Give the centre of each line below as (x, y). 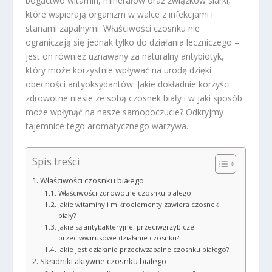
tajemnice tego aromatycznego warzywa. (107, 126)
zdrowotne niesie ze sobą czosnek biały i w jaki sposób (134, 98)
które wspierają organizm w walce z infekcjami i (120, 15)
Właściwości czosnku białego (92, 180)
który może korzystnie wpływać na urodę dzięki (119, 70)
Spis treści (56, 161)
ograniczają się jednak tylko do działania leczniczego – (133, 42)
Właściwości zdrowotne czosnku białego (124, 192)
